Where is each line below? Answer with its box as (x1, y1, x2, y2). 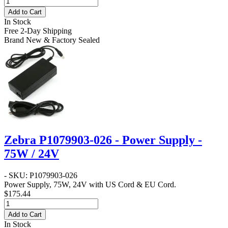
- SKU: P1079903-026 (4, 170, 77, 180)
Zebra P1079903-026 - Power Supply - (4, 133, 202, 147)
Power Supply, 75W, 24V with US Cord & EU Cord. (4, 180, 176, 189)
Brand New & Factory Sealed (4, 35, 100, 44)
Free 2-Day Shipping (4, 26, 72, 35)
